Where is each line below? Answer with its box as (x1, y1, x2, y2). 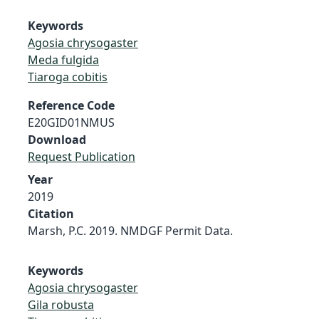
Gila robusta (28, 296, 94, 313)
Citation (28, 205, 74, 221)
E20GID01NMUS (28, 114, 115, 130)
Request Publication (28, 148, 135, 164)
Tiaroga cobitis (28, 68, 108, 85)
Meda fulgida (28, 51, 99, 68)
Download (28, 131, 86, 147)
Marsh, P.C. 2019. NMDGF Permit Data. (28, 222, 233, 239)
